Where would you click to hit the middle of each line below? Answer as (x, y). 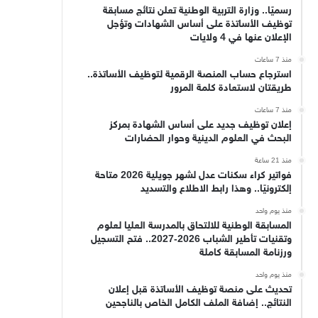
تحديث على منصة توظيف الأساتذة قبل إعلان (200, 290)
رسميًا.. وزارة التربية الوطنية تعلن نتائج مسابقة (197, 11)
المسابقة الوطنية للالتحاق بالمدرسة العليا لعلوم (194, 226)
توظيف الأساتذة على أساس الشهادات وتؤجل (199, 24)
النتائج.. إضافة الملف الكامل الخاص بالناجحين (198, 303)
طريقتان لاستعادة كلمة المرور (231, 88)
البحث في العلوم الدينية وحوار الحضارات (208, 138)
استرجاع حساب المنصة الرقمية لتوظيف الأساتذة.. (189, 75)
